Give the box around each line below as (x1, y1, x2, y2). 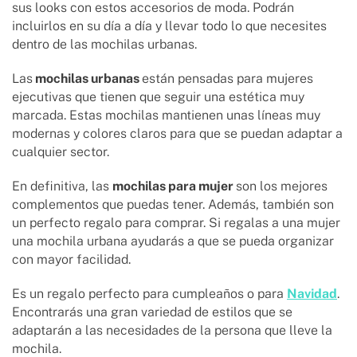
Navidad (287, 286, 337, 302)
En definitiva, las (12, 178, 112, 194)
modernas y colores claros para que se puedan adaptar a (12, 126, 343, 142)
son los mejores (236, 178, 328, 194)
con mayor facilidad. (12, 252, 134, 268)
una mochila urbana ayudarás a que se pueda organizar (12, 233, 334, 249)
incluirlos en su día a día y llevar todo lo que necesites (12, 18, 327, 34)
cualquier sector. (12, 144, 112, 160)
